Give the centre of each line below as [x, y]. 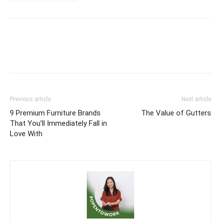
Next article [196, 99]
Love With [26, 133]
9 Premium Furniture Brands [55, 113]
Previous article [30, 99]
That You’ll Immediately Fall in [58, 123]
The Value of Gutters [176, 113]
